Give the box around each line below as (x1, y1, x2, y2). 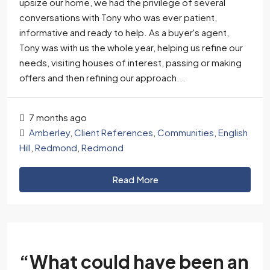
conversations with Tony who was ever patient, (19, 11, 217, 23)
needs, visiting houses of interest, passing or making (19, 57, 242, 68)
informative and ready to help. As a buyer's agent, (19, 27, 229, 38)
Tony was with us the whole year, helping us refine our (19, 42, 243, 53)
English (218, 127, 248, 138)
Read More (111, 174, 159, 185)
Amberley (29, 127, 70, 138)
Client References (74, 127, 153, 138)
